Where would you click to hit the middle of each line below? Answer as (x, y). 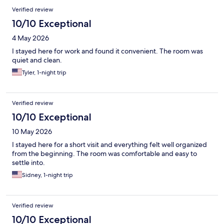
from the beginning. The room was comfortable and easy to (104, 154)
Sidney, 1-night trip (47, 175)
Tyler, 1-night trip (44, 73)
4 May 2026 (30, 38)
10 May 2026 (32, 132)
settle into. (28, 163)
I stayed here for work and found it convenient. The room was (107, 51)
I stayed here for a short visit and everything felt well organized (109, 145)
